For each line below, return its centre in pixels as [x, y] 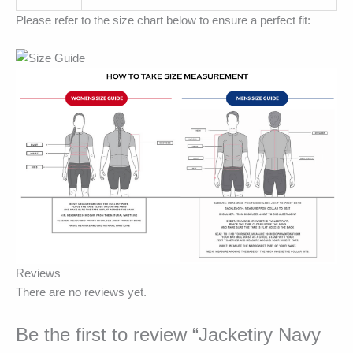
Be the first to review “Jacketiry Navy [168, 335]
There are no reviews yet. [81, 292]
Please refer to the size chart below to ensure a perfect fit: [163, 20]
